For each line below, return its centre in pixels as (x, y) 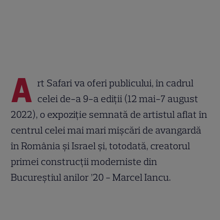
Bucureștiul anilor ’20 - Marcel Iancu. (91, 177)
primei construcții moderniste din (84, 161)
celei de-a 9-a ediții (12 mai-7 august (118, 98)
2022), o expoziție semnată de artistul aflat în (109, 114)
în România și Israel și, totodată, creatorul (101, 146)
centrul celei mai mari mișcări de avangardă (106, 130)
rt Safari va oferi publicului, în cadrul (116, 83)
